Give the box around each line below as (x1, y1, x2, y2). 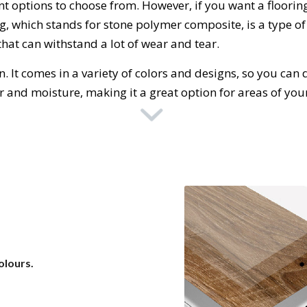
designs (192, 64, 236, 81)
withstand (41, 36, 98, 52)
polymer (133, 16, 182, 33)
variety (79, 64, 119, 81)
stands (43, 16, 82, 33)
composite (182, 16, 241, 33)
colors (132, 64, 168, 81)
